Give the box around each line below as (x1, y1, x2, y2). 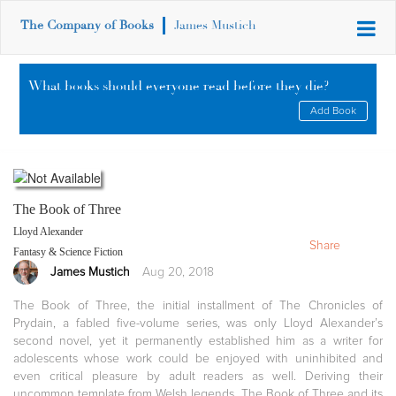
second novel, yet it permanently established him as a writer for (13, 332, 383, 348)
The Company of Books (20, 17, 155, 33)
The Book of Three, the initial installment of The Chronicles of (13, 297, 383, 313)
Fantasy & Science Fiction (13, 245, 123, 258)
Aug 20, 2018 (142, 263, 214, 279)
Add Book (309, 104, 356, 118)
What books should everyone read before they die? (28, 78, 330, 95)
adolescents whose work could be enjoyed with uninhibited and (13, 350, 383, 366)
